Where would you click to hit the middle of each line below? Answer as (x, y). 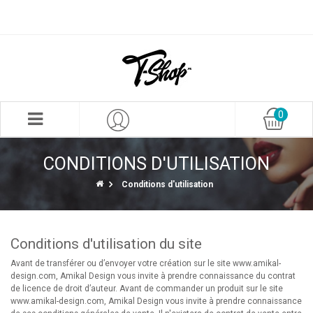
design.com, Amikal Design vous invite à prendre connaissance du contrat (153, 276)
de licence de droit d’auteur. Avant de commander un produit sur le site (147, 289)
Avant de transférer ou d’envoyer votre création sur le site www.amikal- (146, 263)
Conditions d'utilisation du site (106, 244)
